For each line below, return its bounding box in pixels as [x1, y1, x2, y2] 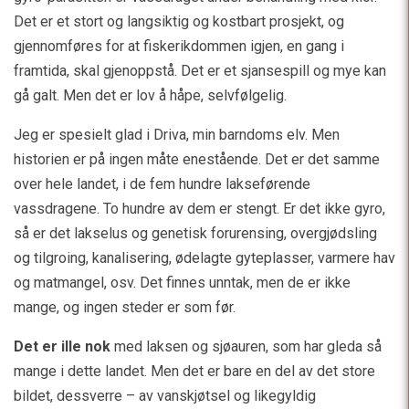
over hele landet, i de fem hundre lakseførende [14, 174, 310, 193]
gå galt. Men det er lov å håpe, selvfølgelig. [14, 86, 287, 104]
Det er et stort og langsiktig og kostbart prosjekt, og [14, 12, 344, 30]
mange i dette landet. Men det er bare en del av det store [14, 362, 375, 380]
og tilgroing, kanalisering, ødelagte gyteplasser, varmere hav [14, 248, 395, 267]
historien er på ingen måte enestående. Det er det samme [14, 150, 380, 168]
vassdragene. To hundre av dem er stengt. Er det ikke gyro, [14, 199, 385, 217]
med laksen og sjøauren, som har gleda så [110, 337, 382, 355]
